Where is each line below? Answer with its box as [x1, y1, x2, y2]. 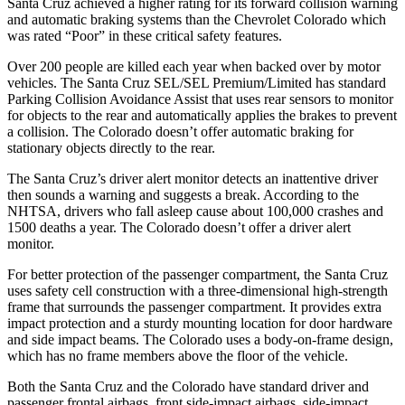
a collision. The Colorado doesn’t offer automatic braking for [7, 123, 353, 139]
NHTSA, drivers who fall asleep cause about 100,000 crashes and [7, 202, 383, 219]
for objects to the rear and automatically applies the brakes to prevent [7, 107, 397, 123]
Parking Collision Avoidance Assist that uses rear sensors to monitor [7, 90, 393, 107]
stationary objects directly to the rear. [7, 139, 215, 155]
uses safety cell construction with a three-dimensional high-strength [7, 282, 388, 298]
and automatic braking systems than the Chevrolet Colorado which [7, 11, 386, 27]
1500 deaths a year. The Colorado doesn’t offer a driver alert [7, 219, 351, 235]
